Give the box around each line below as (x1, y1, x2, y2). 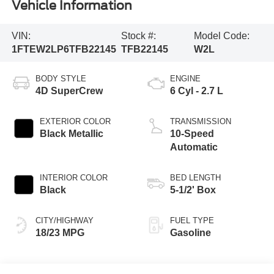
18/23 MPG (35, 227, 84, 238)
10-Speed (170, 128, 214, 139)
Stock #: (120, 30, 156, 41)
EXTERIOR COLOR (39, 116, 111, 126)
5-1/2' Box (170, 184, 216, 195)
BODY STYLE (35, 73, 86, 83)
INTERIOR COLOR (39, 172, 108, 182)
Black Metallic (39, 128, 103, 139)
